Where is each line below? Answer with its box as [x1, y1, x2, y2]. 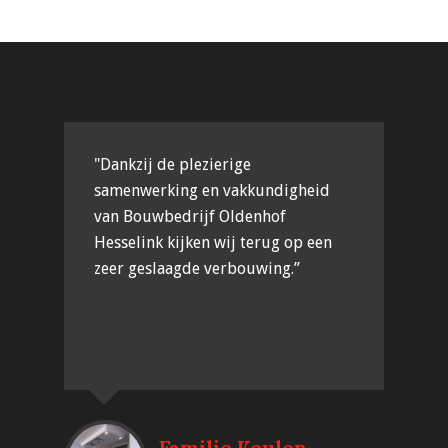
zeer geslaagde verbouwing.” [94, 258, 300, 278]
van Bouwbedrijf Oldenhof [94, 206, 286, 226]
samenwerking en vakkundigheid [94, 180, 330, 200]
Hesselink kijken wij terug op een [94, 232, 332, 252]
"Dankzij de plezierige [94, 154, 251, 174]
